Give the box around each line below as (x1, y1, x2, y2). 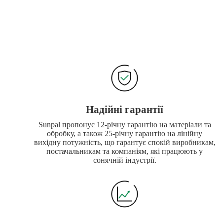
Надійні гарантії (86, 103, 164, 115)
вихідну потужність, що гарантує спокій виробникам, (34, 138, 216, 147)
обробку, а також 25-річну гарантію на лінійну (47, 129, 203, 138)
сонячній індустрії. (93, 156, 156, 165)
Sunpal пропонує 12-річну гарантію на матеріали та (38, 120, 211, 129)
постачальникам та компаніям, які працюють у (46, 147, 203, 156)
